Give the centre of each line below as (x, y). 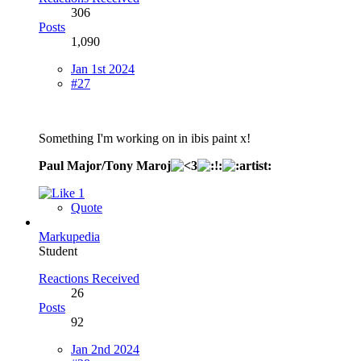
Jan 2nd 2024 (105, 349)
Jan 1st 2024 (103, 68)
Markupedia (69, 236)
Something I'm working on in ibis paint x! (145, 138)
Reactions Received (89, 278)
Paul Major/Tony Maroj (105, 165)
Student (58, 251)
